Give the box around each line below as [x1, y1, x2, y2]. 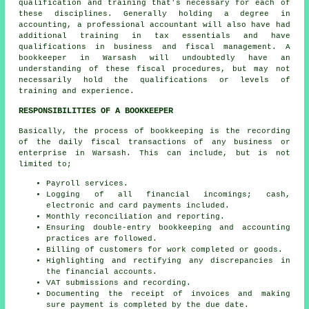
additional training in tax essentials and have [19, 32, 290, 41]
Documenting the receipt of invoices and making [46, 290, 290, 299]
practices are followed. [46, 235, 158, 243]
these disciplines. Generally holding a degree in [19, 10, 290, 19]
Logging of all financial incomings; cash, [46, 190, 290, 199]
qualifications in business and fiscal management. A [19, 43, 290, 52]
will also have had [197, 21, 290, 30]
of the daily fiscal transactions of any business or [19, 138, 290, 147]
